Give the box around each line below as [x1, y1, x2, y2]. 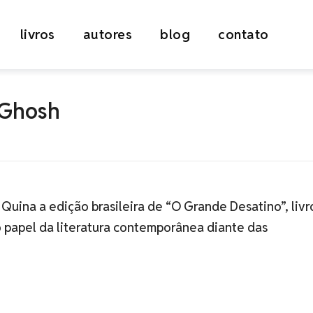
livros [20, 26, 55, 43]
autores [82, 26, 132, 43]
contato [218, 26, 269, 43]
